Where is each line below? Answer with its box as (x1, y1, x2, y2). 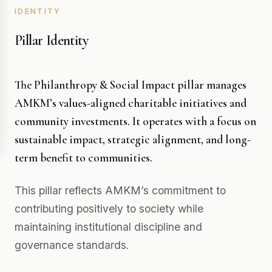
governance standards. (15, 239, 129, 251)
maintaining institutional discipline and (15, 220, 202, 233)
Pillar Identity (15, 32, 88, 49)
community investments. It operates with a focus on (15, 114, 256, 129)
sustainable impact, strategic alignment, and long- (15, 132, 251, 147)
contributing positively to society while (15, 202, 203, 215)
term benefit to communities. (15, 151, 152, 165)
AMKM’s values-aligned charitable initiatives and (15, 96, 246, 110)
